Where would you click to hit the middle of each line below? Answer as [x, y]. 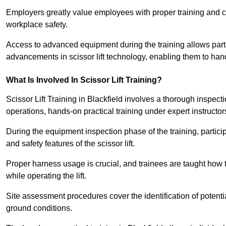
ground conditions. [39, 208]
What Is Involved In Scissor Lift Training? [84, 80]
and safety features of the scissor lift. [70, 144]
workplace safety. [37, 25]
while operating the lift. [46, 176]
